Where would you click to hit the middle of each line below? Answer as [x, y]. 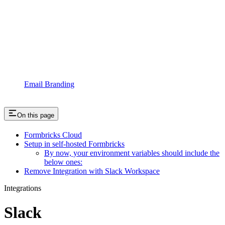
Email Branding [49, 84]
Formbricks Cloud [53, 135]
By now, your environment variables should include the [132, 153]
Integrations [23, 188]
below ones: [63, 162]
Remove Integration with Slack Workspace [92, 171]
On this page [36, 115]
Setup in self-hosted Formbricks [74, 144]
